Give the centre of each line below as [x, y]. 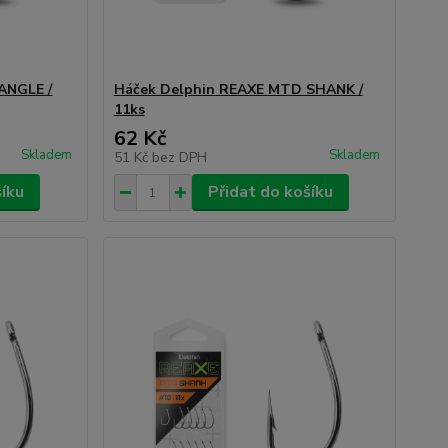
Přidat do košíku [270, 192]
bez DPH [179, 157]
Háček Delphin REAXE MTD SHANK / [238, 89]
